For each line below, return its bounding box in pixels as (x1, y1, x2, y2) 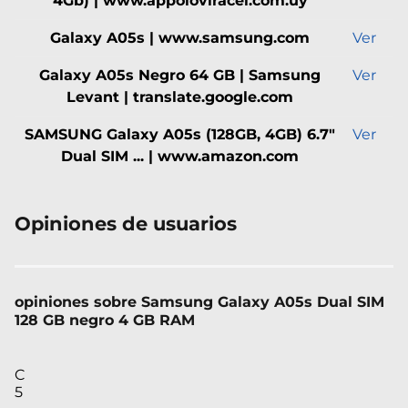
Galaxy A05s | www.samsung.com (50, 28, 310, 46)
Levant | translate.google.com (66, 87, 293, 106)
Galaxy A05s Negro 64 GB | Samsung (39, 66, 321, 84)
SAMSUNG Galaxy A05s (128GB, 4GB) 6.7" (25, 125, 335, 143)
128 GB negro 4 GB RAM (15, 311, 195, 329)
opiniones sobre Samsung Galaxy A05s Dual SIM (15, 292, 384, 311)
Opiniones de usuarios (15, 211, 237, 235)
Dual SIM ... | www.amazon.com (61, 147, 299, 165)
